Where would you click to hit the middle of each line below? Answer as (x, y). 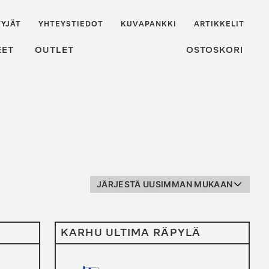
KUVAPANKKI (149, 24)
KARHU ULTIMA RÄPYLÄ (131, 233)
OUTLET (55, 50)
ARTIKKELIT (219, 24)
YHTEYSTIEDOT (71, 24)
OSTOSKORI (215, 50)
